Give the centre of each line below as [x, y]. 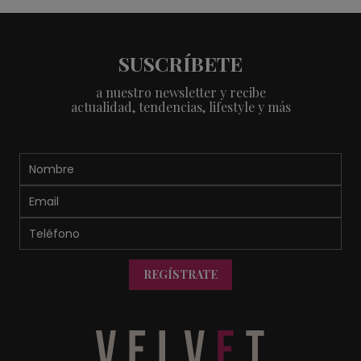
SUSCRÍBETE [180, 63]
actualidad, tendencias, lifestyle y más [180, 106]
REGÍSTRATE [180, 274]
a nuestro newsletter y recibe [180, 92]
